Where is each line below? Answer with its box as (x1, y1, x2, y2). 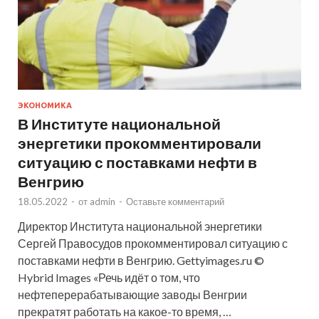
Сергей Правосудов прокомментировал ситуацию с (18, 236, 288, 250)
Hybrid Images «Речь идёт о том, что (18, 270, 200, 284)
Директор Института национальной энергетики (18, 219, 262, 233)
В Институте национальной (18, 114, 221, 132)
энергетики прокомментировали (18, 133, 261, 152)
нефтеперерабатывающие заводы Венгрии (18, 287, 247, 301)
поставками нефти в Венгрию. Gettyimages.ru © (18, 253, 264, 267)
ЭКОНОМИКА (18, 100, 72, 110)
